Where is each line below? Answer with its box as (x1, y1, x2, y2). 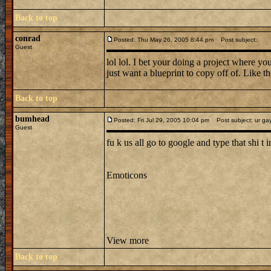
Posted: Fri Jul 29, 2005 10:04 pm (114, 117, 209, 123)
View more (106, 235, 149, 246)
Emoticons (106, 170, 147, 180)
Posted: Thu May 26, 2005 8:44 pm (114, 36, 214, 43)
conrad (15, 34, 41, 43)
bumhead (15, 114, 50, 123)
